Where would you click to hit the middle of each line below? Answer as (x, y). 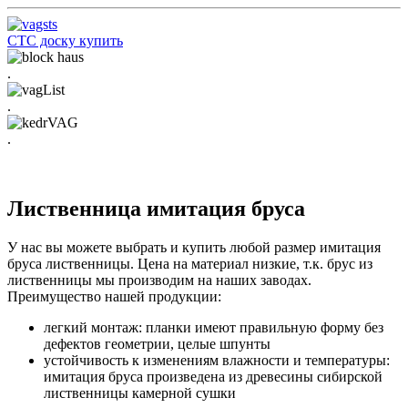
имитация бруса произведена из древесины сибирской (213, 377)
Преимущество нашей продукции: (114, 297)
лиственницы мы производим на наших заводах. (159, 280)
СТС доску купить (65, 41)
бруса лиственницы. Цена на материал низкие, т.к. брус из (190, 264)
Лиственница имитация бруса (156, 209)
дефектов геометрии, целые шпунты (157, 344)
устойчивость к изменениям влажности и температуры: (217, 361)
